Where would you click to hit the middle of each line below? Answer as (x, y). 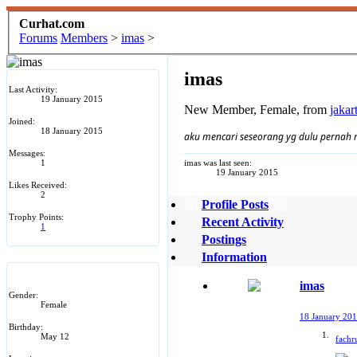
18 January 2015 (72, 130)
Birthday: (26, 326)
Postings (224, 239)
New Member (219, 109)
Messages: (27, 153)
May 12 (55, 336)
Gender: (24, 294)
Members (84, 37)
